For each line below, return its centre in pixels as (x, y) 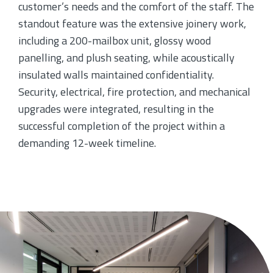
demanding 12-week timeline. (87, 143)
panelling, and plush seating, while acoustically (126, 58)
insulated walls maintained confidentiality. (116, 75)
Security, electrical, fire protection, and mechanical (134, 92)
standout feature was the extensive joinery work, (132, 23)
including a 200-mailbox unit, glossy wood (115, 41)
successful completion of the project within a (122, 126)
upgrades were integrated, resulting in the (116, 109)
